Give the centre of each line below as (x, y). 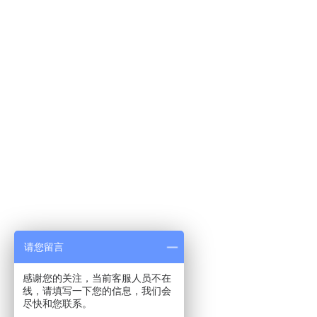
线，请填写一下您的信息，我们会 (97, 291)
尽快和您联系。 (57, 304)
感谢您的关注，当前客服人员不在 (97, 278)
